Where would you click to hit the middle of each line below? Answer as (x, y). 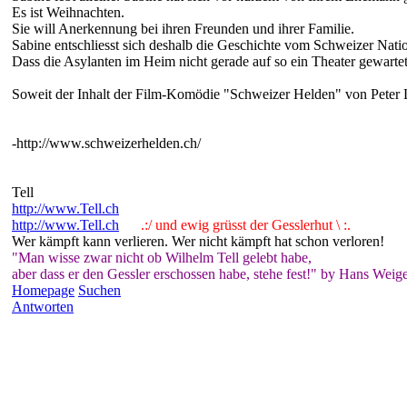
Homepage (43, 290)
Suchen (99, 290)
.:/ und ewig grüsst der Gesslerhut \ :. (238, 224)
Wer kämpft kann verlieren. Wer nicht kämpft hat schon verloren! (198, 241)
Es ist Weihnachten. (68, 12)
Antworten (43, 306)
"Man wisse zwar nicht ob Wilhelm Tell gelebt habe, (162, 257)
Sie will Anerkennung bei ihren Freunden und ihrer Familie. (183, 28)
